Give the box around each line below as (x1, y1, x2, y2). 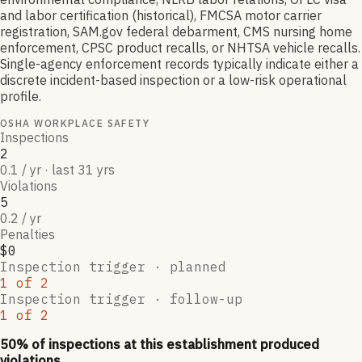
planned (170, 259, 226, 276)
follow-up (170, 291, 242, 308)
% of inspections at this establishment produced (16, 336, 319, 353)
